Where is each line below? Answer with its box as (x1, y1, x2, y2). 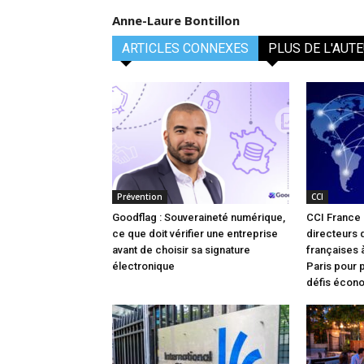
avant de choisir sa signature (112, 244, 250, 257)
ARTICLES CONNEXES (122, 41, 249, 57)
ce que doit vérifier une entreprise (112, 227, 278, 240)
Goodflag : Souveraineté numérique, (112, 211, 285, 224)
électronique (112, 260, 175, 273)
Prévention (117, 191, 162, 203)
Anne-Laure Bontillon (112, 12, 240, 29)
